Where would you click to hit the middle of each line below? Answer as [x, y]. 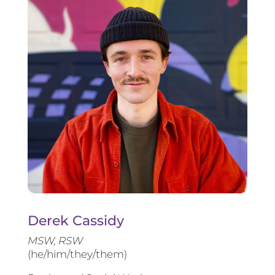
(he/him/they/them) [77, 254]
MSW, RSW [55, 240]
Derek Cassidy [76, 220]
